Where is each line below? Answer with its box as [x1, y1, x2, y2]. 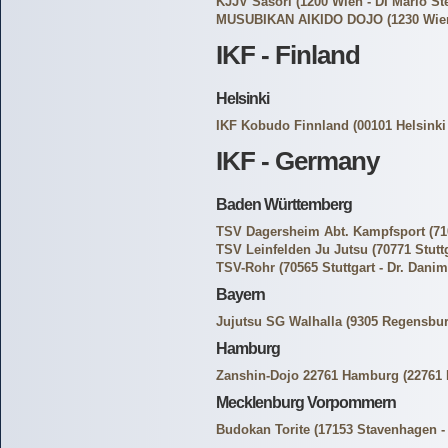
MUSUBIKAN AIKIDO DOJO [216, 12, 383, 27]
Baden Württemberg [216, 196, 352, 213]
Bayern [216, 286, 265, 303]
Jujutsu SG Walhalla [216, 314, 342, 329]
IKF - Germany [216, 146, 379, 176]
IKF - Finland [216, 40, 360, 70]
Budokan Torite [216, 422, 310, 437]
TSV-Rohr [216, 260, 275, 275]
